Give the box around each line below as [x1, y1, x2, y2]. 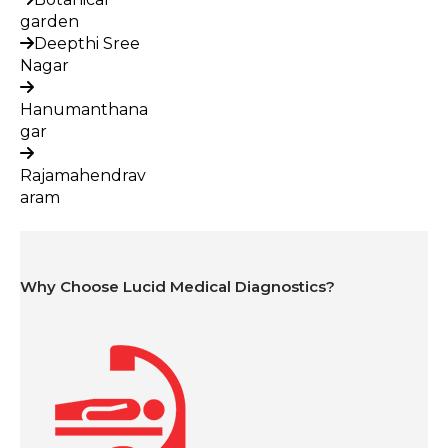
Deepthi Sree [34, 33, 140, 53]
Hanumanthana [20, 99, 148, 119]
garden [20, 11, 79, 31]
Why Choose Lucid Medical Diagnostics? [20, 276, 335, 296]
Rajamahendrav [20, 165, 146, 185]
